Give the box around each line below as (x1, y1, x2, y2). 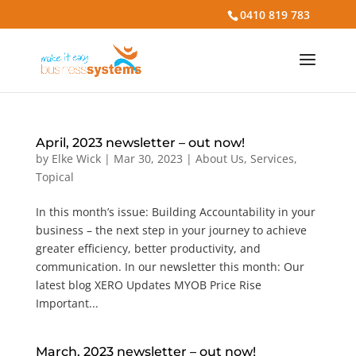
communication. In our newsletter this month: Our (35, 259, 304, 274)
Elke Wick (51, 151, 101, 166)
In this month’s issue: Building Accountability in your (35, 204, 315, 219)
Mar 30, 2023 (113, 151, 183, 166)
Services (250, 151, 294, 166)
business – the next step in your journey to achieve (35, 222, 307, 238)
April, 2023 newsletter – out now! (35, 135, 245, 150)
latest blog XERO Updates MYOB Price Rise (35, 277, 261, 292)
